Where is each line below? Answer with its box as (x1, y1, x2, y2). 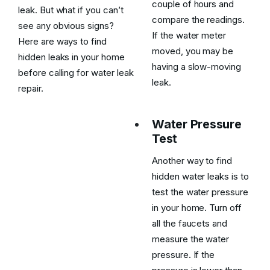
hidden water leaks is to (152, 171, 249, 182)
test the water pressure (152, 186, 248, 198)
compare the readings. (152, 14, 245, 25)
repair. (18, 83, 43, 94)
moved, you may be (152, 45, 234, 57)
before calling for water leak (18, 67, 134, 78)
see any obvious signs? (18, 20, 114, 31)
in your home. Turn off (152, 202, 242, 213)
